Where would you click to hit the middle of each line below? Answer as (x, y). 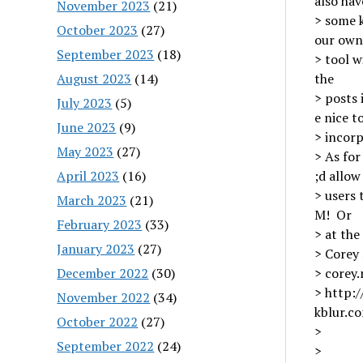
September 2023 (106, 54)
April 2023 (88, 175)
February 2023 (100, 224)
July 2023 (85, 102)
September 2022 (106, 346)
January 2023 (96, 248)
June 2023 (87, 127)
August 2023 (94, 78)
